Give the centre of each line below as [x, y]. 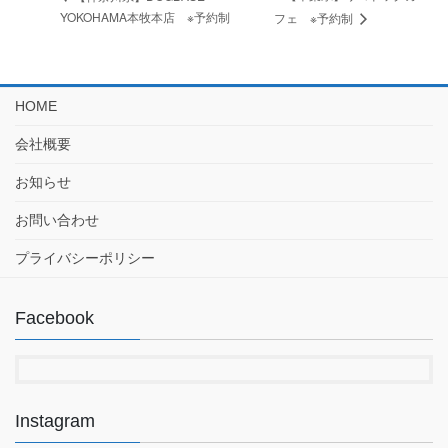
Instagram [55, 420]
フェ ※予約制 [315, 18]
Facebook [54, 317]
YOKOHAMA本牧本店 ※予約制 [145, 17]
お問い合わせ [57, 219]
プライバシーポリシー [85, 257]
